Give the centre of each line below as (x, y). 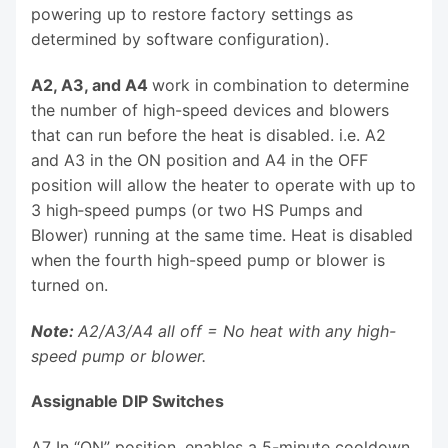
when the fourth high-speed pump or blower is (208, 259)
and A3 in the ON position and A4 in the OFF (199, 159)
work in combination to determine (280, 84)
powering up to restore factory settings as (192, 14)
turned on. (69, 284)
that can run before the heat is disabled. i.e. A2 (208, 134)
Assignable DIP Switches (127, 401)
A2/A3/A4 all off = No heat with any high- (237, 330)
